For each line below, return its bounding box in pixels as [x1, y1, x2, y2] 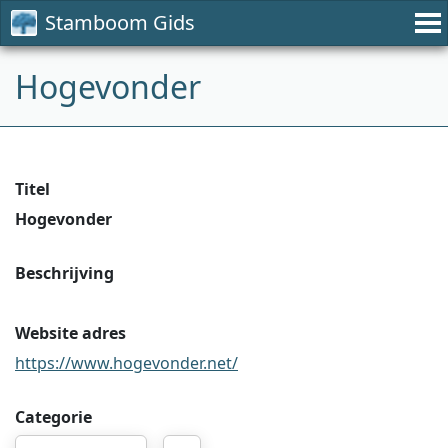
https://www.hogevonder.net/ [15, 352, 238, 374]
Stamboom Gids [45, 9, 195, 36]
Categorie [15, 406, 92, 428]
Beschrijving [15, 262, 114, 284]
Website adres [15, 322, 126, 344]
